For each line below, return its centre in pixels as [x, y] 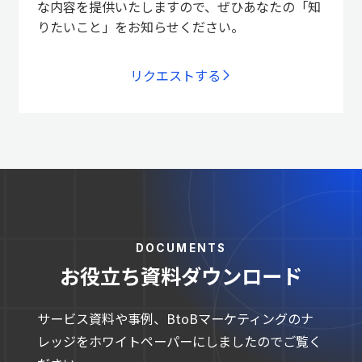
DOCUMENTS [181, 248]
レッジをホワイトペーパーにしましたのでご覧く [179, 341]
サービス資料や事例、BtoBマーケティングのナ [175, 318]
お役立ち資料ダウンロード [181, 275]
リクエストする [176, 76]
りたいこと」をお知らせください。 [140, 27]
